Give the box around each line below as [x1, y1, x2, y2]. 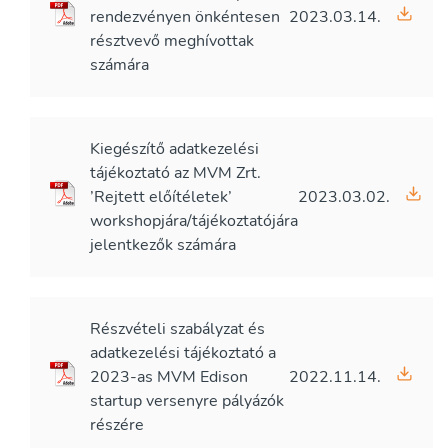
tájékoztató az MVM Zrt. [90, 162, 261, 184]
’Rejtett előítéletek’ [90, 186, 232, 208]
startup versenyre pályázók [90, 390, 284, 412]
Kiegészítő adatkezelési [90, 138, 259, 160]
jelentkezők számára [90, 234, 236, 256]
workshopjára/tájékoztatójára [90, 210, 298, 232]
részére [90, 414, 144, 436]
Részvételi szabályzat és [90, 318, 265, 340]
